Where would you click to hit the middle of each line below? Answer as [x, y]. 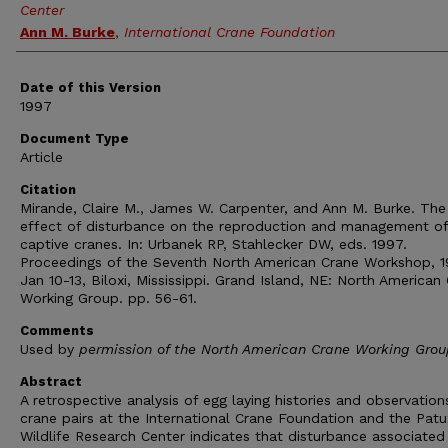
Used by [49, 349]
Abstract [51, 381]
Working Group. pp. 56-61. [108, 298]
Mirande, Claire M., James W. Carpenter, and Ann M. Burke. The [233, 208]
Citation [48, 189]
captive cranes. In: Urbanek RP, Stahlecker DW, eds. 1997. [213, 244]
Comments [57, 330]
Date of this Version [90, 87]
